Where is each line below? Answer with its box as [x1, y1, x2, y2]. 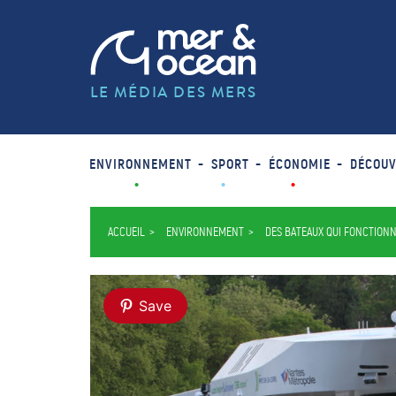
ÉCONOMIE [268, 155, 331, 173]
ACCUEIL [108, 225, 145, 240]
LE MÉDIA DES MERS [90, 81, 257, 103]
